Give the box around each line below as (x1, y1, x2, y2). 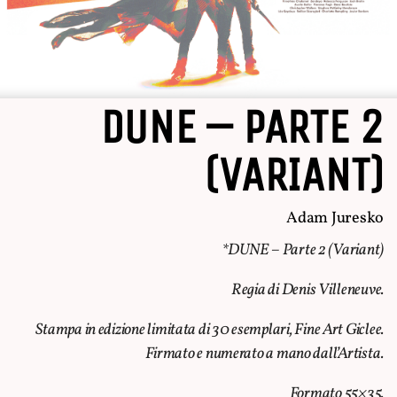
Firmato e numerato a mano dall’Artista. (144, 343, 384, 366)
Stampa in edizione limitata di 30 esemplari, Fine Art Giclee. (35, 319, 384, 342)
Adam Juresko (286, 207, 384, 230)
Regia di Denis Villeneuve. (231, 279, 384, 302)
